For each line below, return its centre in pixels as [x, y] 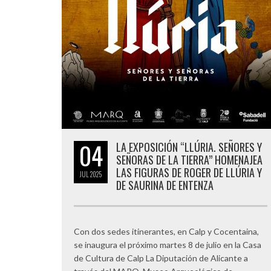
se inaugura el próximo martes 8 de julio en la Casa [168, 245]
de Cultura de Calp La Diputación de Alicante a [161, 258]
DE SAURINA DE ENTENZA [165, 185]
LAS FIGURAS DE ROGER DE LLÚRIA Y [189, 172]
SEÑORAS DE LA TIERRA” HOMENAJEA [189, 160]
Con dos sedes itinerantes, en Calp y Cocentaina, [166, 231]
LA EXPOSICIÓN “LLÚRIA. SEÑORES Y [189, 147]
